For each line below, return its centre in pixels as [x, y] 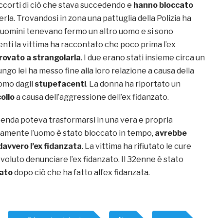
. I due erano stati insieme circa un [143, 58]
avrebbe [171, 133]
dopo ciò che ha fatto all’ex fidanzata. [82, 173]
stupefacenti [60, 84]
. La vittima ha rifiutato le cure [136, 146]
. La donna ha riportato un [133, 84]
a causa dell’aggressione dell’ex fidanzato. [92, 97]
